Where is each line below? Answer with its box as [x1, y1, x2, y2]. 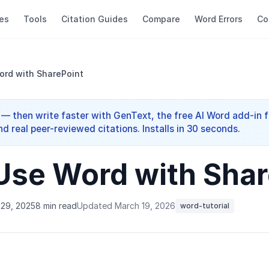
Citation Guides [61, 14, 128, 24]
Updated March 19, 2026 [77, 201, 175, 211]
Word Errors [195, 14, 243, 24]
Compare [142, 14, 180, 24]
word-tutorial [180, 201, 229, 210]
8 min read [35, 201, 77, 211]
